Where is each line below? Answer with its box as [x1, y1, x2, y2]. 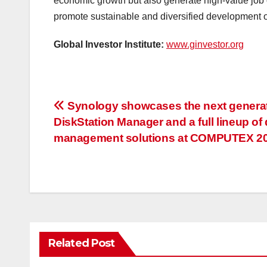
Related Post [48, 237, 115, 250]
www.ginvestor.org [166, 39, 244, 50]
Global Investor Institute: [54, 39, 166, 50]
